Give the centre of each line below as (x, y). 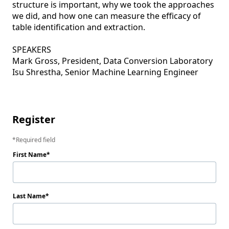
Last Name (29, 196)
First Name (30, 155)
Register (34, 119)
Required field (36, 140)
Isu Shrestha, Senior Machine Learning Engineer (105, 72)
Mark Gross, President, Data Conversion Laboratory (112, 61)
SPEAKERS (32, 50)
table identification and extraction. (79, 27)
